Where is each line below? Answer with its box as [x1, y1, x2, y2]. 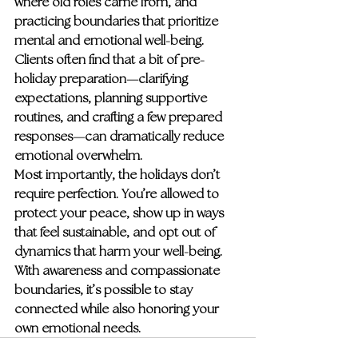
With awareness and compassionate [14, 262, 223, 278]
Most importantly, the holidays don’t [14, 166, 223, 182]
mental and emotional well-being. [14, 32, 207, 48]
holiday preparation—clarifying [14, 70, 191, 86]
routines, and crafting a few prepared [14, 109, 225, 125]
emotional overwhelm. [14, 147, 142, 163]
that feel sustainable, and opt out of [14, 224, 218, 240]
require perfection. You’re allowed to [14, 185, 222, 201]
